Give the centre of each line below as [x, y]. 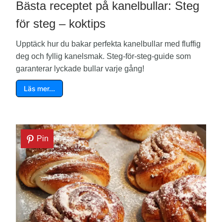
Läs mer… [39, 89]
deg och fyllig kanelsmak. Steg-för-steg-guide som [103, 56]
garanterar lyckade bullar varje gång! [80, 69]
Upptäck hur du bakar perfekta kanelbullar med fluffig [108, 44]
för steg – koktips [61, 24]
